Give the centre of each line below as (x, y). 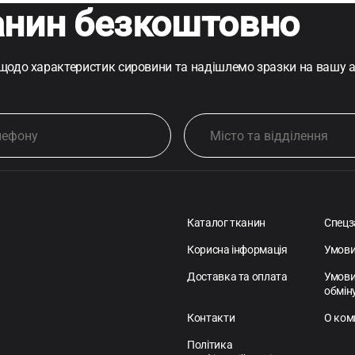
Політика (210, 345)
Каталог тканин (227, 223)
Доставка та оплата (237, 277)
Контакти (211, 318)
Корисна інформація (237, 250)
